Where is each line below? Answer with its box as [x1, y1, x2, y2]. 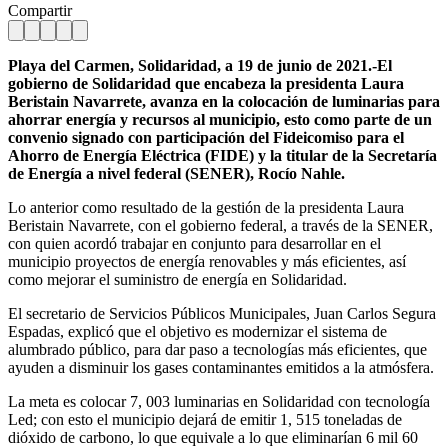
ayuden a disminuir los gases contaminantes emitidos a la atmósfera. [8, 358, 434, 376]
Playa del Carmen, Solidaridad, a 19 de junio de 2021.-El [8, 56, 392, 74]
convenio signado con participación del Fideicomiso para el [8, 128, 404, 146]
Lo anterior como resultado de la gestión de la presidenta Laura [8, 198, 404, 216]
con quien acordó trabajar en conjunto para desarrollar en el [8, 234, 381, 252]
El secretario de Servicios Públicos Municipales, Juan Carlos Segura [8, 304, 436, 322]
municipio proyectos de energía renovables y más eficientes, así [8, 252, 406, 270]
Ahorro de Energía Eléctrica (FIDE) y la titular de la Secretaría [8, 146, 437, 164]
